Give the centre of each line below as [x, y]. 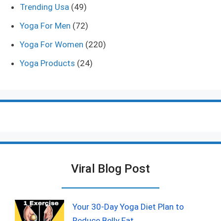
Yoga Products [47, 63]
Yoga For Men [45, 25]
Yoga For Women [52, 44]
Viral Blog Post [110, 168]
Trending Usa [44, 7]
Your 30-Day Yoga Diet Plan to [128, 206]
